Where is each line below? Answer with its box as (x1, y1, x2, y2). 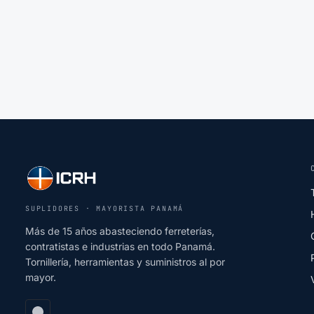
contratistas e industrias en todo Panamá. (25, 240, 215, 252)
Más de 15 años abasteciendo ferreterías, (25, 225, 214, 237)
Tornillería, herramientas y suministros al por (25, 256, 225, 268)
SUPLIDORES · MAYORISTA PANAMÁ (25, 204, 184, 213)
